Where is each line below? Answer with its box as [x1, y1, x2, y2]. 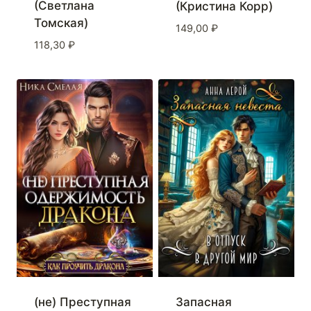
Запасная [175, 295, 232, 310]
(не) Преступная [33, 295, 131, 310]
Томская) [33, 16, 88, 31]
